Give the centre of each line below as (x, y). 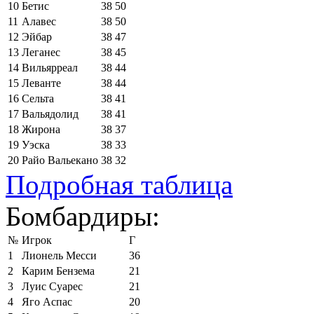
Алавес (39, 21)
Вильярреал (50, 67)
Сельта (38, 98)
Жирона (41, 129)
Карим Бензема (58, 271)
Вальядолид (50, 114)
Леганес (41, 52)
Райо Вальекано (60, 160)
